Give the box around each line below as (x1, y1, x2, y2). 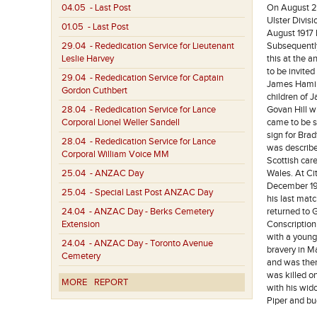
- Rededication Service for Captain (86, 72, 224, 83)
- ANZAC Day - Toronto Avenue (85, 238, 213, 249)
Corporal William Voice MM (62, 149, 169, 160)
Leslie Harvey (62, 53, 114, 64)
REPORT (94, 277, 128, 288)
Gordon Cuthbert (62, 85, 127, 96)
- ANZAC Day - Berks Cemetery (85, 206, 214, 217)
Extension (62, 219, 100, 230)
